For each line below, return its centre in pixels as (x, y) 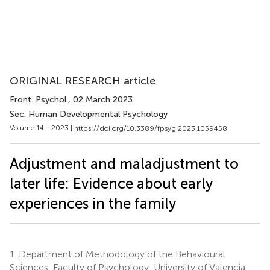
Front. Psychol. (39, 100)
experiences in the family (93, 203)
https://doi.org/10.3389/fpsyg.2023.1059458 (151, 128)
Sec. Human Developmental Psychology (89, 114)
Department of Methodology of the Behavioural (121, 254)
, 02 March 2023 (100, 100)
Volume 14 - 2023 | (42, 128)
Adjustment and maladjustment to (124, 163)
